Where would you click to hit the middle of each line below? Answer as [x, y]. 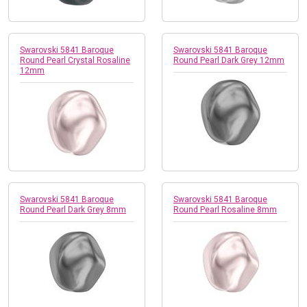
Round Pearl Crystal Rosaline [75, 60]
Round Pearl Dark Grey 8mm [73, 209]
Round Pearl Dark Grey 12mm [229, 60]
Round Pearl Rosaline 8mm [225, 209]
